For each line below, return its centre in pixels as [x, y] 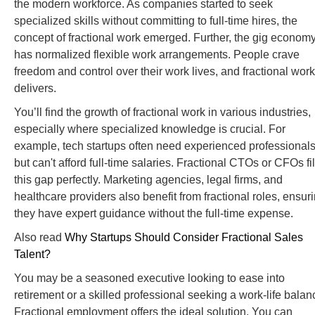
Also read [39, 238]
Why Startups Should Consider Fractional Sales [184, 238]
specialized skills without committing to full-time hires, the [156, 21]
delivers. [35, 89]
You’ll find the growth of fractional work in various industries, [162, 112]
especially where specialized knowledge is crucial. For [150, 129]
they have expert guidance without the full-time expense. [154, 214]
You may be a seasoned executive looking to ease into [149, 278]
